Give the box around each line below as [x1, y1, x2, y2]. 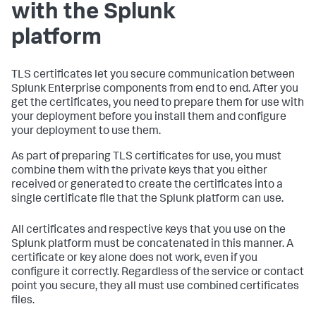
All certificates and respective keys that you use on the [11, 225, 286, 236]
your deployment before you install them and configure [11, 112, 286, 123]
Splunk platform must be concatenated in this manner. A [11, 239, 293, 250]
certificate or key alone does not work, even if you [11, 253, 257, 265]
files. [11, 296, 35, 307]
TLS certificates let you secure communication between [11, 70, 295, 81]
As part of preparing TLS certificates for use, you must [11, 152, 281, 163]
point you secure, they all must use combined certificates [11, 281, 299, 293]
